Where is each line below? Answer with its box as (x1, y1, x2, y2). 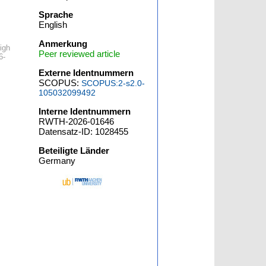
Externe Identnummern (39, 68, 134, 78)
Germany (39, 156, 76, 166)
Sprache (39, 9, 74, 20)
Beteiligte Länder (39, 145, 110, 156)
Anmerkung (39, 39, 88, 49)
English (39, 20, 68, 30)
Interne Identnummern (39, 106, 131, 116)
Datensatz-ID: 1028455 (39, 126, 129, 137)
